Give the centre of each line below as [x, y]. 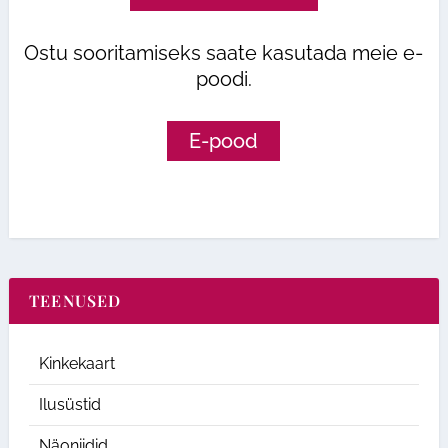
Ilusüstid [69, 405]
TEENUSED [75, 301]
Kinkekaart [76, 364]
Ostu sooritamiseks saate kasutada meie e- [224, 53]
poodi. [223, 79]
